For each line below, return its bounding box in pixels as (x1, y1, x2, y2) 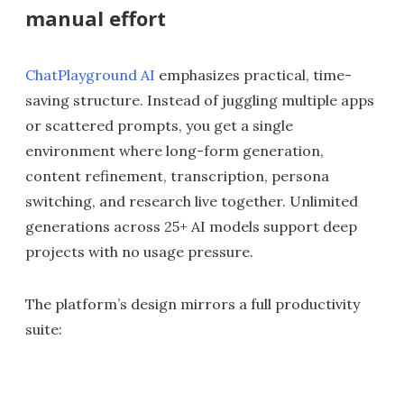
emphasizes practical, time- (155, 66, 352, 85)
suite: (25, 320, 62, 339)
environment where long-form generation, (25, 142, 324, 161)
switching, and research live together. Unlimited (25, 192, 358, 211)
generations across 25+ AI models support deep (25, 217, 357, 236)
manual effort (25, 5, 166, 32)
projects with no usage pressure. (25, 243, 253, 262)
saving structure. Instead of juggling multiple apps (25, 91, 374, 110)
